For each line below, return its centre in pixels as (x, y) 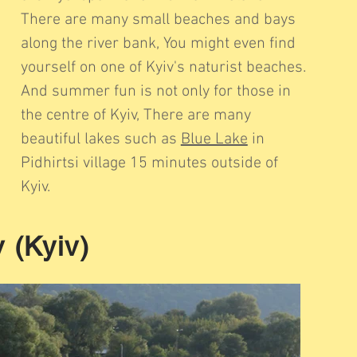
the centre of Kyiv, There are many (135, 116)
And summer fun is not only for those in (155, 92)
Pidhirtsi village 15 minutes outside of (149, 163)
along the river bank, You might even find (158, 44)
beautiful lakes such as (100, 139)
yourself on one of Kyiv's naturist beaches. (163, 68)
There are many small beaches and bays (158, 20)
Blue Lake (214, 139)
